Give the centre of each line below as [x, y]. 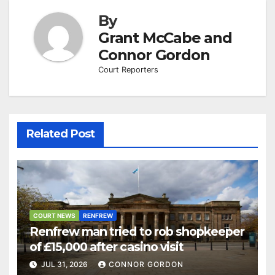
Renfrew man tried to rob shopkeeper [137, 231]
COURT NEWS [54, 215]
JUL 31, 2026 [64, 264]
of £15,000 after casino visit [106, 246]
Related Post [60, 134]
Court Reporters [128, 70]
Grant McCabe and [165, 38]
